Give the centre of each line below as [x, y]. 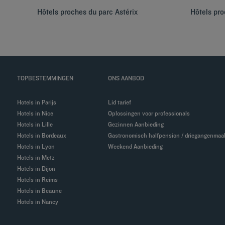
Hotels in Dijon [38, 168]
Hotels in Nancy [40, 202]
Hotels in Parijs [39, 102]
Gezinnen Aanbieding [138, 124]
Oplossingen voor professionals [151, 113]
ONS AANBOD [126, 78]
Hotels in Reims [40, 180]
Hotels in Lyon [38, 146]
